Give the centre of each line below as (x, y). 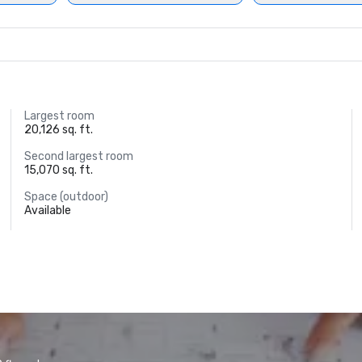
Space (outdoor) (67, 197)
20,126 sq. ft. (59, 130)
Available (48, 210)
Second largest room (79, 156)
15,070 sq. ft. (59, 170)
